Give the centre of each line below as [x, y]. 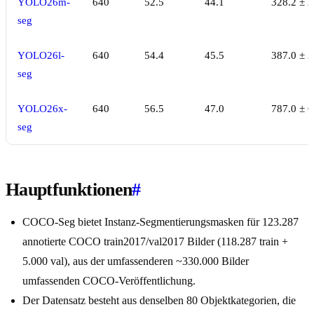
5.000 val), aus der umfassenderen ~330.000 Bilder [136, 261]
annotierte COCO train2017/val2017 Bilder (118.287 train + [155, 242]
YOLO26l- [41, 56]
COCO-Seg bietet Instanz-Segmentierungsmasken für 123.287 [161, 222]
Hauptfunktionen [69, 190]
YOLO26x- [42, 109]
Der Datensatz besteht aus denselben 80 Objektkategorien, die [159, 301]
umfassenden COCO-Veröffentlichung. [109, 281]
